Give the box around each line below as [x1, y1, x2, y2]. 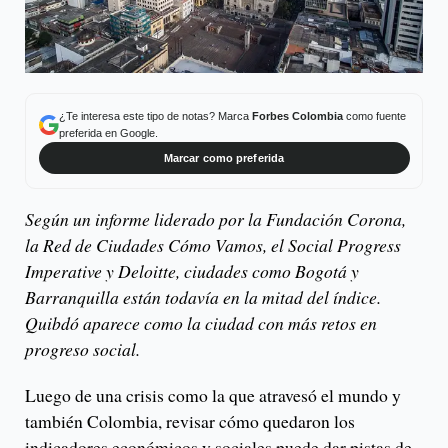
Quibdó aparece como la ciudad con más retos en [25, 311, 377, 336]
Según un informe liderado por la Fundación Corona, [25, 207, 406, 232]
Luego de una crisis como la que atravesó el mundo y [25, 383, 401, 408]
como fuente [342, 109, 406, 122]
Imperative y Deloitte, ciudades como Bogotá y [25, 259, 359, 284]
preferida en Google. [58, 126, 158, 139]
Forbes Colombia [251, 109, 343, 122]
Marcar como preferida [163, 151, 285, 164]
